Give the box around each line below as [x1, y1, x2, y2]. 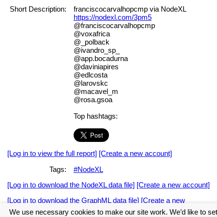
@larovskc [73, 79, 108, 88]
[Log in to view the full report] [7, 149, 97, 158]
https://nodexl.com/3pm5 [73, 13, 152, 22]
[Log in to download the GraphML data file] [7, 196, 139, 204]
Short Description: [9, 5, 66, 14]
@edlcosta [73, 71, 108, 79]
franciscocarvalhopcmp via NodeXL [73, 5, 186, 14]
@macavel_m [73, 87, 118, 96]
